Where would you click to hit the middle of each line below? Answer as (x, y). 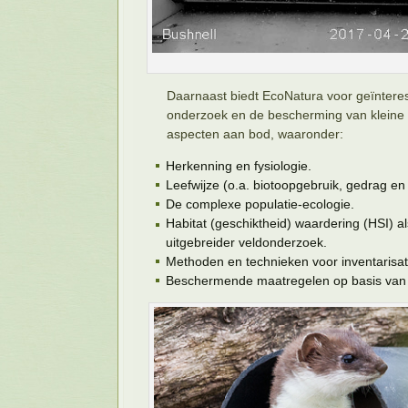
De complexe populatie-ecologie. (260, 204)
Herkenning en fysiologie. (239, 166)
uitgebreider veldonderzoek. (246, 242)
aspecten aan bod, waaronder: (255, 134)
